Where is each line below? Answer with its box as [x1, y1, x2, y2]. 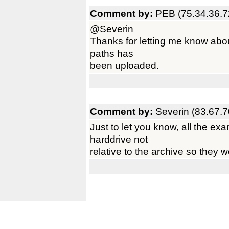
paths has [90, 48, 133, 59]
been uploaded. [90, 60, 159, 71]
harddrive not [90, 133, 148, 145]
